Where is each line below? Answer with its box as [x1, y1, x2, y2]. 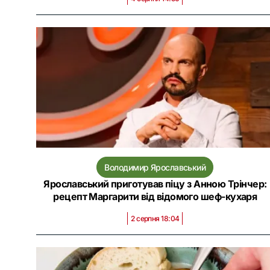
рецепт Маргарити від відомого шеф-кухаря [53, 190, 257, 202]
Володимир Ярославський [104, 162, 206, 172]
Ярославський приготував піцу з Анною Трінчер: [43, 178, 267, 190]
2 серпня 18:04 [131, 214, 180, 223]
